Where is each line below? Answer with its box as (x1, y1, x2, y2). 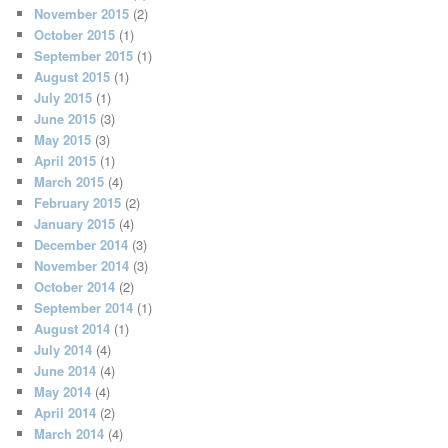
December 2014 (34, 235, 129, 255)
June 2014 (34, 361, 97, 381)
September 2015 (34, 46, 134, 66)
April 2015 (34, 151, 97, 171)
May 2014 (34, 382, 92, 402)
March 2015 (34, 172, 105, 192)
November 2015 (34, 4, 130, 24)
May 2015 (34, 130, 92, 150)
